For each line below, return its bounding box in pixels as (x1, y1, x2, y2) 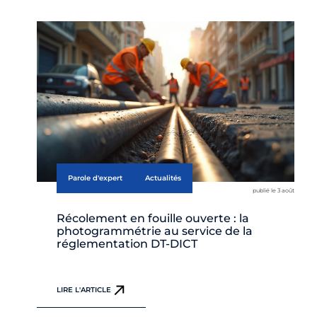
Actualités (145, 173, 181, 183)
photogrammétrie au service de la (57, 224, 253, 238)
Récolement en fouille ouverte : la (57, 211, 249, 225)
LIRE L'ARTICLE (57, 284, 111, 294)
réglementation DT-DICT (57, 236, 197, 250)
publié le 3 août (253, 186, 294, 194)
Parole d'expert (68, 173, 122, 183)
